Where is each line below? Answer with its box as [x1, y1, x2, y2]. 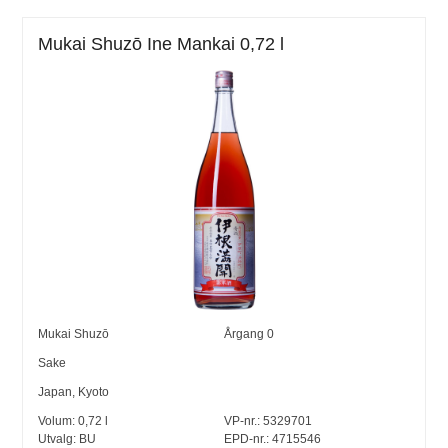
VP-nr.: [224, 413, 260, 428]
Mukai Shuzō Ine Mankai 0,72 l [38, 33, 285, 54]
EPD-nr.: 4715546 [224, 431, 321, 446]
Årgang [224, 326, 267, 341]
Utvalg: [38, 431, 80, 446]
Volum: [38, 413, 79, 428]
